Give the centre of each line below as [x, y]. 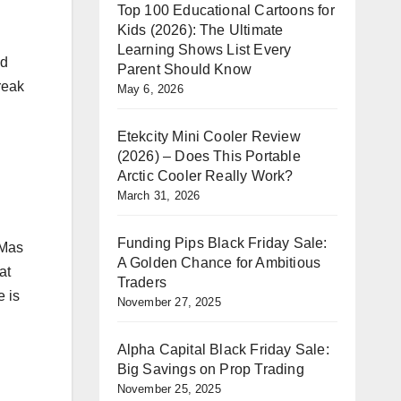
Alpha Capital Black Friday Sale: [223, 350]
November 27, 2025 [169, 302]
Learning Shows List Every [204, 50]
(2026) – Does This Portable [209, 156]
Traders [141, 282]
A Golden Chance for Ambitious [219, 263]
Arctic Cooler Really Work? [205, 176]
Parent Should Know [184, 69]
